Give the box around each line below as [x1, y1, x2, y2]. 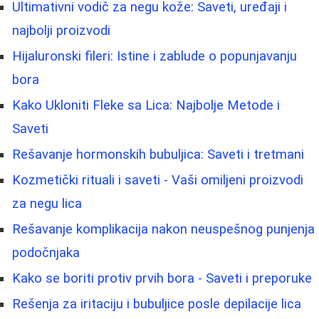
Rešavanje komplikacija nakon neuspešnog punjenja [12, 221, 315, 237]
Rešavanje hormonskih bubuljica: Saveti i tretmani [12, 146, 304, 162]
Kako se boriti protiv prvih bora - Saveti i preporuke [12, 270, 312, 286]
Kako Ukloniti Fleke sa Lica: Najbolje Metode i [12, 97, 280, 113]
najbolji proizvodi [12, 22, 110, 38]
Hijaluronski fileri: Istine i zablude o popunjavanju [12, 48, 297, 64]
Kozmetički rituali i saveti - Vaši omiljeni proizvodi [12, 172, 303, 188]
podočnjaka [12, 244, 80, 261]
